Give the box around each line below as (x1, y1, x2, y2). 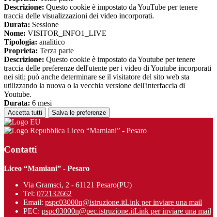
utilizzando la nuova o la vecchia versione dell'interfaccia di (4, 81, 185, 90)
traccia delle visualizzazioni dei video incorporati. (4, 12, 154, 20)
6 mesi (30, 99, 52, 108)
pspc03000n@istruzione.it (45, 198, 125, 206)
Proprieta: (4, 46, 38, 55)
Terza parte (38, 46, 74, 55)
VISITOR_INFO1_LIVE (26, 29, 107, 38)
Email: (23, 198, 45, 206)
